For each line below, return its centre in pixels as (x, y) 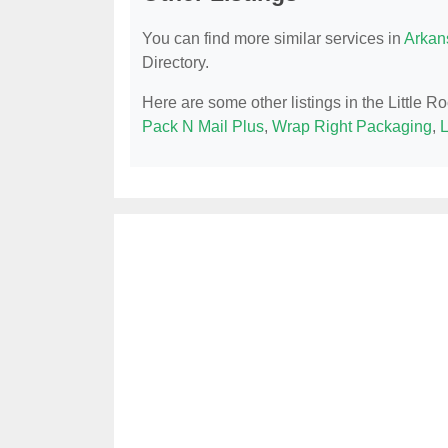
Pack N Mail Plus (203, 127)
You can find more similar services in (273, 39)
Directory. (175, 63)
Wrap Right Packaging (352, 127)
